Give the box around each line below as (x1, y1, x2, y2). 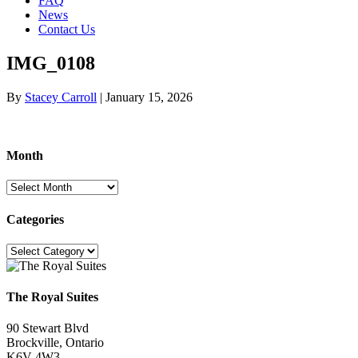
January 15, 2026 (105, 89, 193, 104)
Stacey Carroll (25, 89, 97, 104)
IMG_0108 (6, 52, 95, 74)
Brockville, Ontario (6, 336, 104, 350)
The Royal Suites (6, 290, 98, 304)
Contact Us (38, 22, 95, 36)
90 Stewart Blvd (6, 321, 89, 336)
